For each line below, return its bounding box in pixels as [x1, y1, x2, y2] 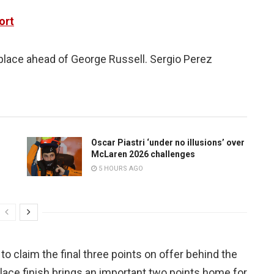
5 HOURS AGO [97, 165, 143, 173]
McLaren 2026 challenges [91, 149, 195, 160]
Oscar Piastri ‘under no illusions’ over [91, 138, 245, 148]
